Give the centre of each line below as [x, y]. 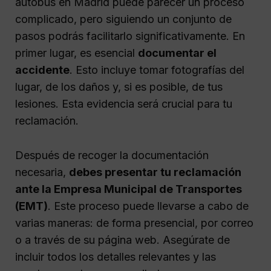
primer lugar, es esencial [77, 53]
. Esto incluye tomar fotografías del [157, 70]
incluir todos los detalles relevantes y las [116, 257]
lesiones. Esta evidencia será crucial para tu [124, 104]
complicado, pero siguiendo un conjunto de [123, 19]
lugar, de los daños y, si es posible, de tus [119, 87]
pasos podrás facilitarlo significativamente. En [130, 36]
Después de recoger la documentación [112, 155]
